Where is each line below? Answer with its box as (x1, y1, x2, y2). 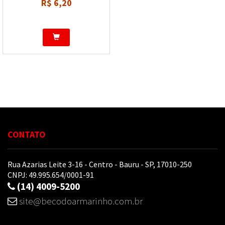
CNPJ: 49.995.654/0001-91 (8, 170, 94, 180)
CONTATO (8, 129, 46, 140)
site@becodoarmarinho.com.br (19, 195, 143, 207)
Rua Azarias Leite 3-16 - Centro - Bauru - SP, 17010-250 (8, 159, 192, 169)
